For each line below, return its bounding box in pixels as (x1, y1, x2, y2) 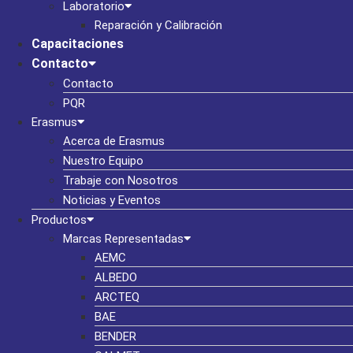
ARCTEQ (95, 290, 139, 304)
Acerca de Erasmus (63, 134, 165, 148)
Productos (32, 213, 87, 227)
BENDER (95, 329, 136, 344)
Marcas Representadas (63, 232, 184, 246)
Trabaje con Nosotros (63, 173, 178, 188)
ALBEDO (95, 270, 137, 284)
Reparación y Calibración (95, 18, 222, 32)
